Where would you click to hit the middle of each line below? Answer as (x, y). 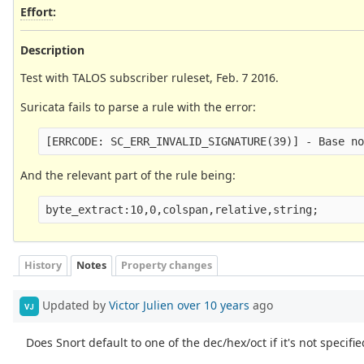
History (43, 266)
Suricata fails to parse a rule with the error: (138, 106)
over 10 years (213, 305)
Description (52, 50)
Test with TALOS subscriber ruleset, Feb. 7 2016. (149, 77)
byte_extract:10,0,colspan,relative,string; (182, 209)
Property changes (167, 266)
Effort (37, 11)
